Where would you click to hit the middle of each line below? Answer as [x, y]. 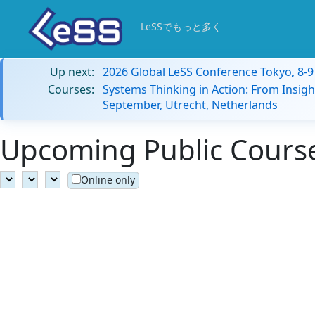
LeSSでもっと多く [181, 26]
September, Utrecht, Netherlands [190, 105]
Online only [108, 180]
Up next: [72, 72]
